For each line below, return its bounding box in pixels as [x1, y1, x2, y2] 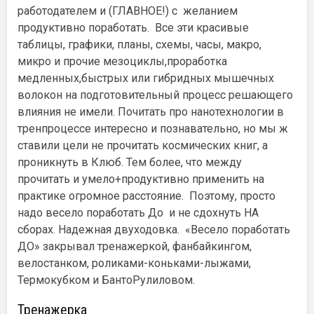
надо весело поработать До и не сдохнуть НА [18, 205, 259, 219]
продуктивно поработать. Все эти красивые [18, 20, 249, 34]
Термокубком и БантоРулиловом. [18, 273, 195, 287]
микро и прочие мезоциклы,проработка [18, 54, 227, 68]
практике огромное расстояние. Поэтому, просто [18, 189, 275, 203]
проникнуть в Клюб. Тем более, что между [18, 155, 245, 169]
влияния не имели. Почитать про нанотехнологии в [18, 104, 284, 118]
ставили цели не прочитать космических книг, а [18, 138, 268, 152]
